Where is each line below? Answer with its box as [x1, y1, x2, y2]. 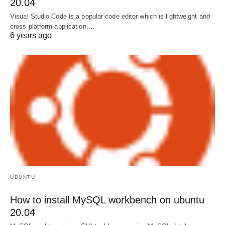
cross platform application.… [10, 22, 95, 30]
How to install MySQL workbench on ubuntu [10, 194, 204, 206]
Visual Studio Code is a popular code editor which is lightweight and [10, 12, 210, 20]
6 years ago [10, 31, 52, 40]
